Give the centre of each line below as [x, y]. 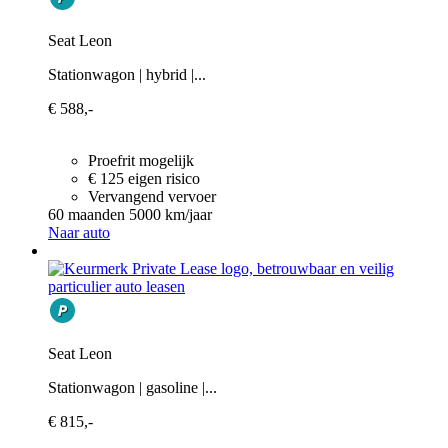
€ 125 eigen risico [144, 178]
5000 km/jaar [170, 214]
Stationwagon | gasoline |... [132, 387]
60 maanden [86, 214]
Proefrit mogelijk [141, 160]
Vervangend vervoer [152, 196]
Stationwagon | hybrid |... [127, 74]
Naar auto [79, 232]
